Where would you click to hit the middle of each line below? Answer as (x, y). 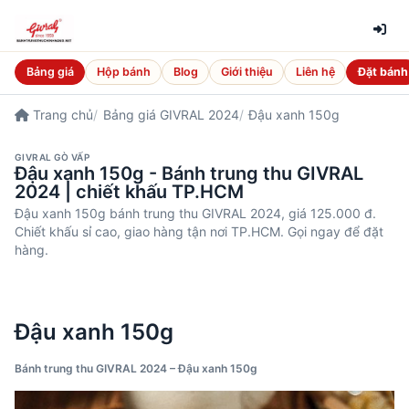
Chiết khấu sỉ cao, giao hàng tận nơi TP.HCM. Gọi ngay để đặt (199, 232)
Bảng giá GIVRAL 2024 (171, 115)
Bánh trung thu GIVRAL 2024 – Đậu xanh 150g (136, 369)
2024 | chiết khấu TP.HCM (129, 192)
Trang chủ (61, 115)
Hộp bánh (123, 72)
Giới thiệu (246, 72)
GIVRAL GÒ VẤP (52, 157)
